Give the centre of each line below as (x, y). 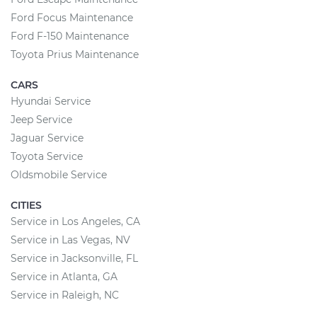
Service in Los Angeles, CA (75, 221)
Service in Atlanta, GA (64, 277)
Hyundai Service (51, 101)
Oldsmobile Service (59, 175)
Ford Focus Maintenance (72, 18)
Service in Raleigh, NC (65, 295)
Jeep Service (41, 120)
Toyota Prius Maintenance (75, 54)
